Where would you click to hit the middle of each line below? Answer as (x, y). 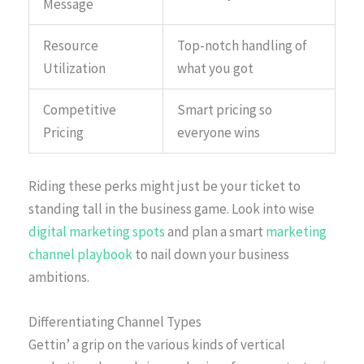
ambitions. (59, 277)
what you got (215, 69)
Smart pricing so (225, 110)
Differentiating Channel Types (115, 322)
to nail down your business (211, 254)
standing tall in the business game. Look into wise (171, 208)
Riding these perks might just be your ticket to (165, 186)
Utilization (74, 69)
